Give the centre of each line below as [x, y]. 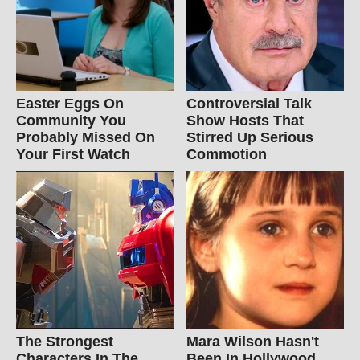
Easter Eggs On [70, 104]
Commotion [227, 155]
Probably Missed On [86, 138]
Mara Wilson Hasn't [253, 342]
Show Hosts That [245, 121]
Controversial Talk [250, 104]
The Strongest [65, 342]
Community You [71, 121]
